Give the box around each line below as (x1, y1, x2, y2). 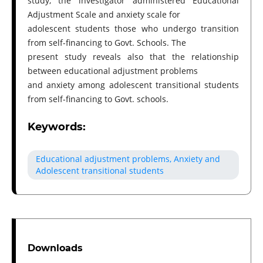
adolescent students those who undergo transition (27, 22, 240, 34)
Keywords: (27, 120, 86, 133)
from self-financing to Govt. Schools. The (27, 36, 186, 48)
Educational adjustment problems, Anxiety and (35, 153, 220, 164)
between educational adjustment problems (27, 65, 198, 76)
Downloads (27, 242, 83, 254)
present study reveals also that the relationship (27, 50, 240, 62)
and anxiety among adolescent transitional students (27, 79, 240, 90)
